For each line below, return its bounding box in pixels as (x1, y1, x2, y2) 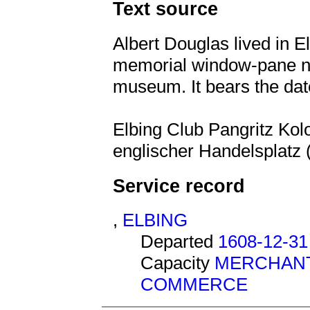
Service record (113, 174, 245, 197)
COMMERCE (140, 274, 248, 295)
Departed (140, 231, 218, 253)
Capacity (140, 253, 215, 274)
